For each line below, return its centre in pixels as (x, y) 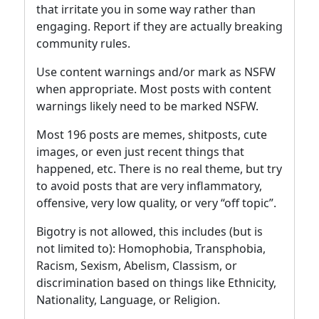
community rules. (83, 43)
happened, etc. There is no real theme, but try (159, 168)
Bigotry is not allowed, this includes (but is (150, 231)
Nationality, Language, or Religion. (128, 299)
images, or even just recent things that (140, 151)
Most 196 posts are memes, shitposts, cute (152, 134)
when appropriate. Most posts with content (154, 89)
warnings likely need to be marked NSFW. (147, 106)
